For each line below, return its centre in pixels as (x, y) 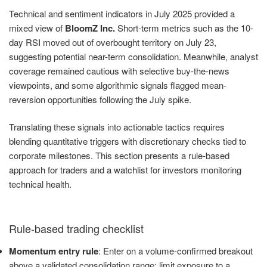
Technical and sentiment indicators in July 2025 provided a (122, 13)
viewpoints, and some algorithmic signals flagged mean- (118, 85)
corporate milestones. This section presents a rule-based (119, 156)
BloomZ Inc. (90, 28)
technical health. (40, 184)
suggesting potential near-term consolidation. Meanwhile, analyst (133, 56)
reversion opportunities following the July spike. (100, 99)
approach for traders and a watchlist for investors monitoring (125, 170)
